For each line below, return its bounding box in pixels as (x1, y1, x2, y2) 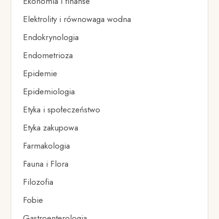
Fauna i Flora (23, 157, 69, 170)
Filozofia (23, 175, 54, 188)
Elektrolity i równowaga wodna (23, 13, 131, 25)
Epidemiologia (23, 85, 75, 97)
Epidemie (23, 67, 58, 79)
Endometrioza (23, 49, 73, 61)
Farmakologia (23, 139, 70, 152)
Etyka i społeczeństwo (23, 103, 101, 115)
